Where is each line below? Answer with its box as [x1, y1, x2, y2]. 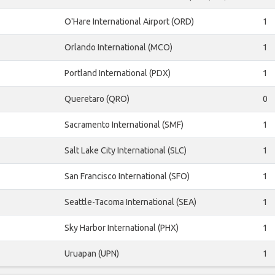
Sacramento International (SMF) [64, 120, 184, 130]
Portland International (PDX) [64, 68, 171, 79]
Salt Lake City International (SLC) [64, 145, 187, 156]
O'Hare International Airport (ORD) [64, 17, 194, 27]
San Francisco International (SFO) [64, 171, 190, 182]
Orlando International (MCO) [64, 42, 172, 53]
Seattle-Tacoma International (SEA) [64, 197, 196, 207]
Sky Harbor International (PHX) [64, 223, 179, 233]
